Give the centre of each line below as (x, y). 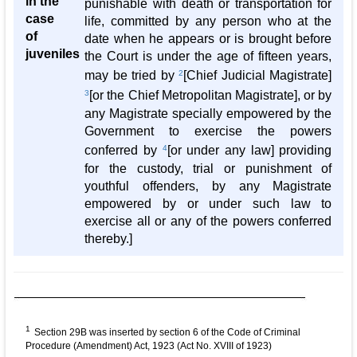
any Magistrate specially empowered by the (208, 114)
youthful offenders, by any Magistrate (208, 186)
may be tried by (132, 76)
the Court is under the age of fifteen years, (208, 57)
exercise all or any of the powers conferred (208, 222)
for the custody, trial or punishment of (208, 169)
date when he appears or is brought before (208, 39)
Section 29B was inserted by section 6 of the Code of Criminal (167, 333)
